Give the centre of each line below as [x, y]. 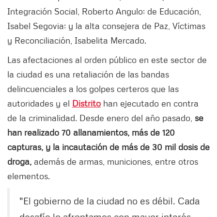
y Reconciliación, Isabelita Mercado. [77, 40]
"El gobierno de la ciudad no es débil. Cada [109, 201]
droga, [19, 162]
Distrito [86, 103]
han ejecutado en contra [150, 103]
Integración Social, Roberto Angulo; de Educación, [104, 11]
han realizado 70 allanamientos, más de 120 [91, 132]
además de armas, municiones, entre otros [115, 162]
